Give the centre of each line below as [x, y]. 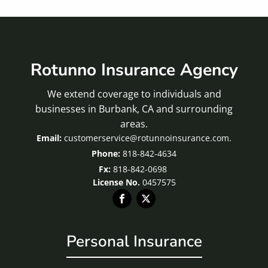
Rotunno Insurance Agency [134, 70]
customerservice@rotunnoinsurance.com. [148, 138]
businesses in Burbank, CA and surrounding [134, 109]
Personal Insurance [134, 241]
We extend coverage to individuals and [134, 94]
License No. [116, 182]
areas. [134, 124]
